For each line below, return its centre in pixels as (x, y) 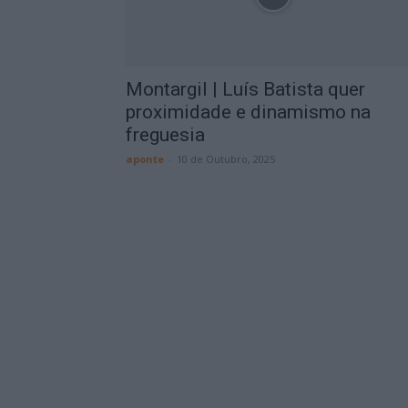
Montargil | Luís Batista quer (245, 89)
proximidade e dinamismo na (248, 112)
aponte (145, 159)
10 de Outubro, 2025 (226, 159)
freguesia (165, 135)
